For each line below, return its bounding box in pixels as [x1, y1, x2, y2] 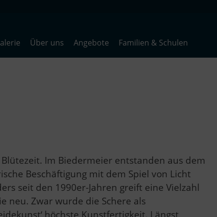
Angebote [74, 37, 109, 48]
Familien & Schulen [119, 37, 188, 48]
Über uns [30, 37, 64, 48]
